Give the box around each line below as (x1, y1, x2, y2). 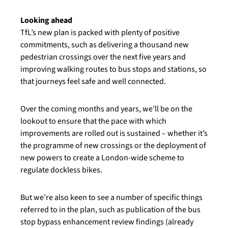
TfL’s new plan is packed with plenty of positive (20, 27, 180, 38)
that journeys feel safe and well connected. (20, 76, 166, 87)
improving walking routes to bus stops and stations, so (20, 64, 207, 75)
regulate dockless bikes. (20, 164, 102, 176)
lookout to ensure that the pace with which (20, 116, 166, 127)
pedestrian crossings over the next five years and (20, 51, 186, 63)
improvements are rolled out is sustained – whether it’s (20, 128, 208, 139)
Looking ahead (20, 15, 72, 26)
